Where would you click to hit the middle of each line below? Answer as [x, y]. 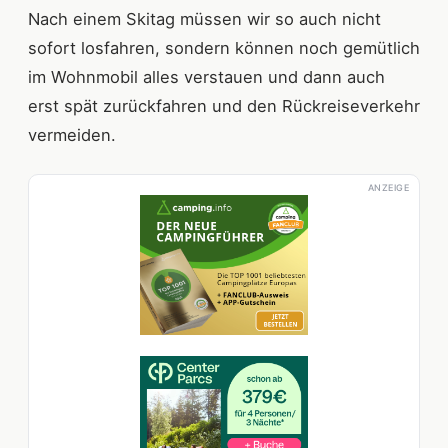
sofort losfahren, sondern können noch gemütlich [224, 47]
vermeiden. [72, 134]
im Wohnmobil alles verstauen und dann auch [206, 76]
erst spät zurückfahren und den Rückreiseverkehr [224, 105]
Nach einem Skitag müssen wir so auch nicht [204, 18]
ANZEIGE [388, 187]
